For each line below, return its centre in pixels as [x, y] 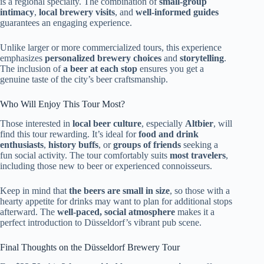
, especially [163, 124]
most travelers [198, 156]
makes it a [195, 212]
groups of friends [147, 145]
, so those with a [200, 191]
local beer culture [107, 124]
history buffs [73, 145]
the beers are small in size [119, 191]
